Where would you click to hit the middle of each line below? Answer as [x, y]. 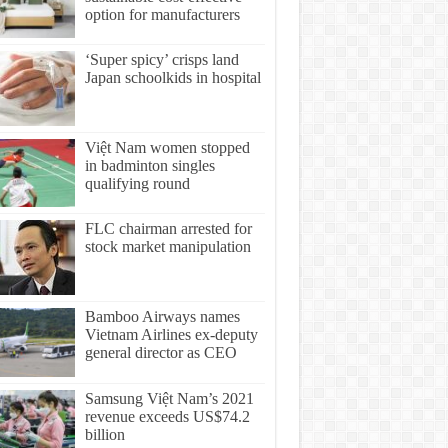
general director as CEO [160, 353]
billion [104, 434]
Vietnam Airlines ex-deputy [171, 335]
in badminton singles [149, 166]
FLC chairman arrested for [168, 229]
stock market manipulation [167, 247]
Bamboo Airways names [162, 317]
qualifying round [137, 184]
